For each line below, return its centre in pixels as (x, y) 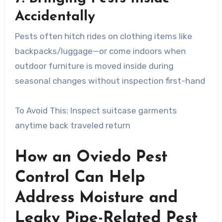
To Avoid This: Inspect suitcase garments (96, 110)
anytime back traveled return (72, 125)
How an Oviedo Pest (91, 157)
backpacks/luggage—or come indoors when (100, 51)
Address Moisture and (96, 198)
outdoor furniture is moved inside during (94, 66)
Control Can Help (80, 178)
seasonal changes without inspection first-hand (110, 81)
